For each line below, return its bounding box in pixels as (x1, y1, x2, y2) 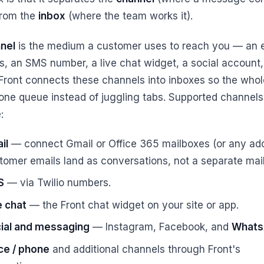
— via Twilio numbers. (4, 177, 111, 189)
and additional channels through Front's (49, 243, 240, 255)
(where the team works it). (65, 10, 193, 22)
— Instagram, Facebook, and (89, 221, 232, 233)
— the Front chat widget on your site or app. (26, 199, 239, 211)
